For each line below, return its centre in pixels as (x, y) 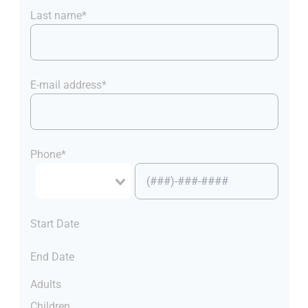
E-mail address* (68, 85)
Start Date (54, 224)
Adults (45, 285)
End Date (52, 257)
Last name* (58, 16)
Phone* (48, 155)
